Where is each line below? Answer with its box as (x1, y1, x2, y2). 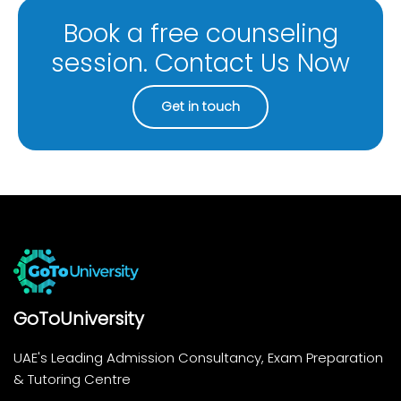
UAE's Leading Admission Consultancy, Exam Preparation (13, 347, 383, 367)
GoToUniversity (13, 305, 144, 331)
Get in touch (161, 97, 240, 115)
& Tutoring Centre (13, 369, 131, 388)
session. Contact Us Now (51, 45, 350, 81)
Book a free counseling (63, 15, 338, 51)
